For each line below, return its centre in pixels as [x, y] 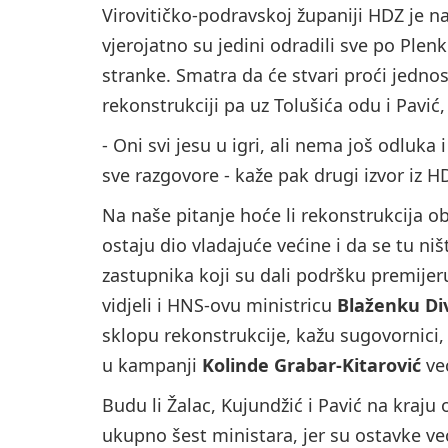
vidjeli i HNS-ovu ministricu [219, 305]
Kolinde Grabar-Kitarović [311, 365]
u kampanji [152, 365]
